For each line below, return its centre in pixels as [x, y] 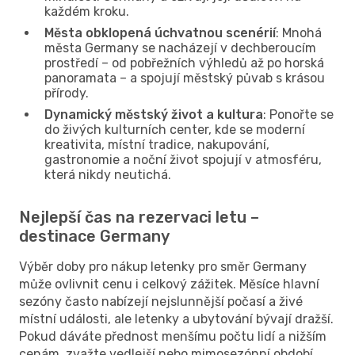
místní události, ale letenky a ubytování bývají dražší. [176, 319]
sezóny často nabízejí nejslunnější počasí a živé [161, 301]
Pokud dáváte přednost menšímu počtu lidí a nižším [173, 336]
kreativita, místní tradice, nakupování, [157, 144]
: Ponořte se [298, 114]
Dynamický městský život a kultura [154, 114]
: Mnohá [299, 32]
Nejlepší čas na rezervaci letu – [139, 217]
